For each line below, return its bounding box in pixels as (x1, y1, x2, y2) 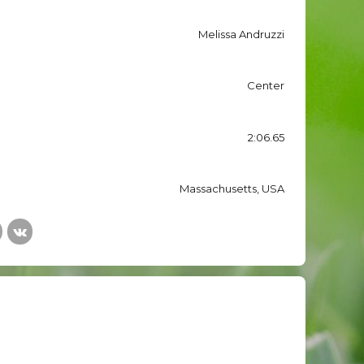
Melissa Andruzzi (198, 27, 284, 41)
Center (247, 79, 284, 93)
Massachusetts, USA (180, 182, 284, 196)
